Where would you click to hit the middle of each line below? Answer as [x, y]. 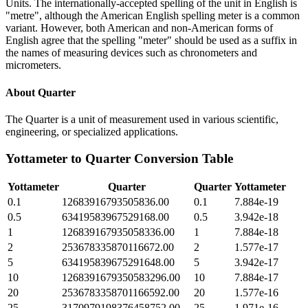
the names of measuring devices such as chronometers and [131, 53]
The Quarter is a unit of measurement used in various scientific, [142, 119]
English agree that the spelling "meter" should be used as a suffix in [151, 41]
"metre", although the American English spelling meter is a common [153, 16]
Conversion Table [182, 158]
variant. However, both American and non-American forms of [139, 28]
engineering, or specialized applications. [92, 131]
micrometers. [33, 65]
